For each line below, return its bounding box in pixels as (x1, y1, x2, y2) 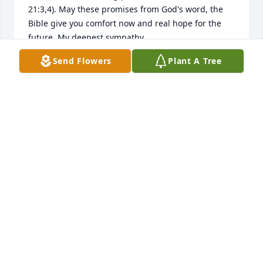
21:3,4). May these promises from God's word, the (28, 4, 223, 15)
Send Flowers (52, 55, 112, 66)
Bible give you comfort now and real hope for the (28, 18, 221, 29)
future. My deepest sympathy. (28, 32, 146, 43)
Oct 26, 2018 (28, 70, 77, 82)
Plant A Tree (168, 55, 222, 66)
